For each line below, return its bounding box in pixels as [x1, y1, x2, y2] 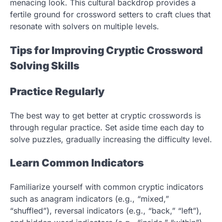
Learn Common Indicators [10, 157, 144, 169]
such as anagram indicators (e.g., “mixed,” [10, 194, 169, 204]
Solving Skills [10, 59, 79, 72]
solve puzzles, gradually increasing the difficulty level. [10, 134, 212, 144]
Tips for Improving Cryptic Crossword [10, 44, 203, 57]
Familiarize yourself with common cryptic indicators [10, 182, 203, 192]
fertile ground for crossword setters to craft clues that [10, 9, 211, 20]
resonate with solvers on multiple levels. [10, 21, 159, 32]
